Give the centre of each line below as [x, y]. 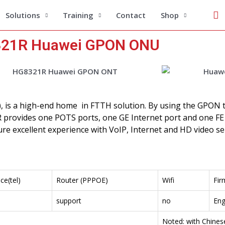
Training [78, 15]
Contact [131, 15]
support [69, 200]
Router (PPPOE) [82, 180]
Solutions [23, 15]
